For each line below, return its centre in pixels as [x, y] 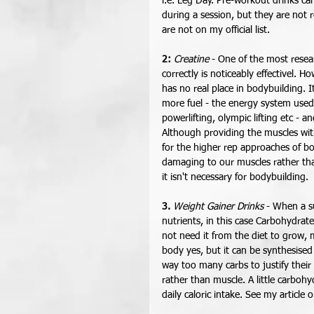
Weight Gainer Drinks [218, 207]
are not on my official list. [219, 30]
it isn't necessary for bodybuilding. [237, 178]
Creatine [191, 60]
